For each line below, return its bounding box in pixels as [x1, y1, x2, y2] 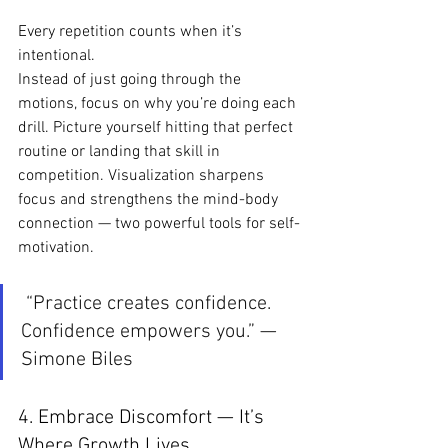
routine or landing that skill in [18, 141, 224, 162]
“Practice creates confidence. [21, 291, 276, 316]
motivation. [18, 237, 94, 258]
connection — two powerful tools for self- [18, 213, 300, 234]
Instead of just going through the [18, 69, 245, 90]
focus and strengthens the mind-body [18, 189, 282, 210]
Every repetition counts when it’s [18, 21, 246, 42]
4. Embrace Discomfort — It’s [18, 405, 269, 430]
